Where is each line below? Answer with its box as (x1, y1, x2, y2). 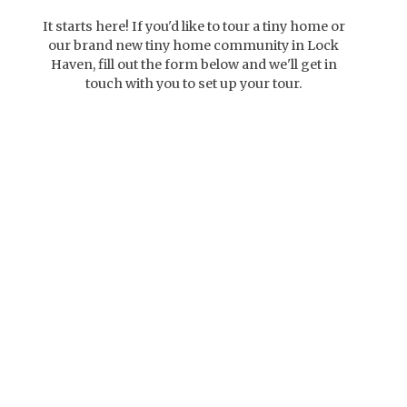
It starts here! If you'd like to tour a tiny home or (42, 17, 345, 35)
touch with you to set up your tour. (85, 74, 303, 92)
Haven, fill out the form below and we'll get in (50, 55, 337, 73)
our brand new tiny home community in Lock (48, 36, 340, 54)
